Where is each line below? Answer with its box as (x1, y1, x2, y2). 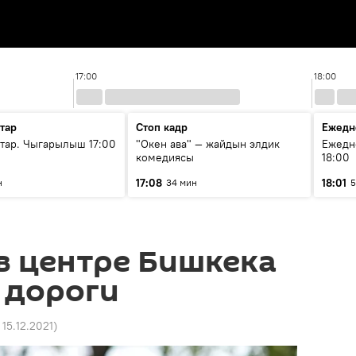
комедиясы (136, 150, 194, 164)
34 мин (166, 176, 197, 188)
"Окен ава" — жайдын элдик (136, 137, 280, 151)
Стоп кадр (136, 120, 188, 134)
